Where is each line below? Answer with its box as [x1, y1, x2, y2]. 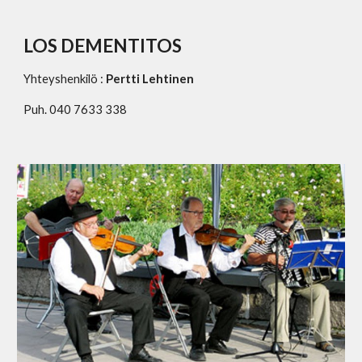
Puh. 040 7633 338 [23, 103, 128, 116]
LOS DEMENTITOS [23, 35, 183, 57]
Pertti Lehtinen [103, 72, 195, 86]
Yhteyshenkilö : [23, 72, 104, 86]
